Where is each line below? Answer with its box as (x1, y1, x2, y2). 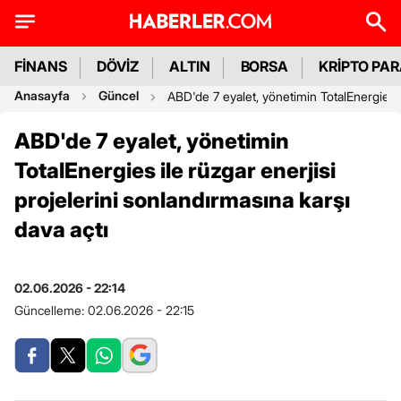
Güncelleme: (14, 303, 88, 318)
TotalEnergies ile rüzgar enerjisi (14, 158, 336, 183)
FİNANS (14, 57, 67, 75)
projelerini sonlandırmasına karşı (14, 187, 350, 213)
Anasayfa (14, 88, 70, 103)
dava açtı (14, 217, 108, 243)
